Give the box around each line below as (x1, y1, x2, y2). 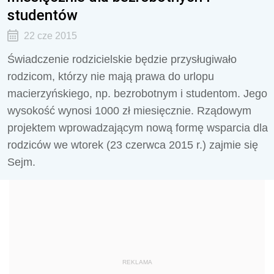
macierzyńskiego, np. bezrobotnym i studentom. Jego (7, 87, 267, 100)
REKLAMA (122, 259, 152, 265)
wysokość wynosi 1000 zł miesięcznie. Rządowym (7, 105, 251, 117)
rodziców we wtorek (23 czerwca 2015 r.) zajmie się (7, 139, 258, 151)
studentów (7, 6, 78, 24)
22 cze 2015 (23, 31, 77, 41)
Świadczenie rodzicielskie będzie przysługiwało (7, 53, 237, 65)
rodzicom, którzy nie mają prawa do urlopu (7, 70, 214, 83)
